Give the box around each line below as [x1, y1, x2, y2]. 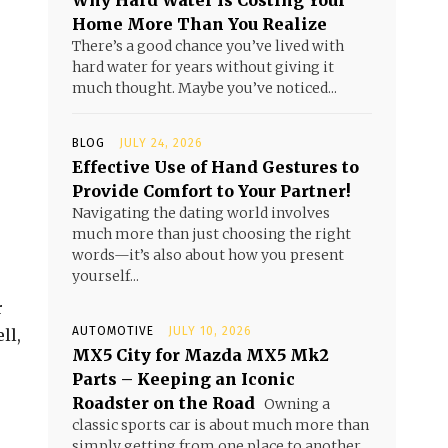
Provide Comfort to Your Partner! [72, 181, 351, 201]
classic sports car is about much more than [72, 416, 369, 434]
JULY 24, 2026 [119, 136, 203, 150]
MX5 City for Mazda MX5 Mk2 [72, 345, 329, 365]
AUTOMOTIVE [72, 324, 154, 338]
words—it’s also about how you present [72, 246, 344, 264]
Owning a [261, 395, 330, 413]
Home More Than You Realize [72, 14, 327, 34]
